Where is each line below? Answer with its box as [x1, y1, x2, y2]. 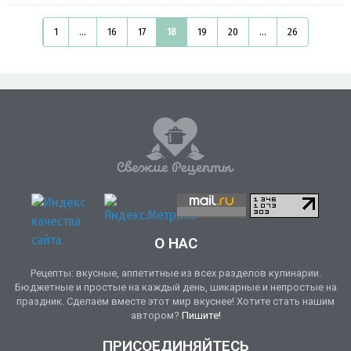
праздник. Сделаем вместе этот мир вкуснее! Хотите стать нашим [16, 295, 335, 307]
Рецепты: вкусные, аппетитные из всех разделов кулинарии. [30, 266, 321, 279]
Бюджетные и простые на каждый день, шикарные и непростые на [14, 280, 337, 293]
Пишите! [181, 309, 221, 321]
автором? [130, 309, 182, 321]
